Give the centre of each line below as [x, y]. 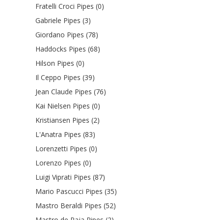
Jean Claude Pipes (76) [71, 91]
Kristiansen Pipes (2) [68, 120]
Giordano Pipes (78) [67, 34]
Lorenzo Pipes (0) [63, 163]
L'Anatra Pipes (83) [65, 134]
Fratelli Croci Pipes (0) [70, 6]
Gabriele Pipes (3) [63, 20]
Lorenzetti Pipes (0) [66, 148]
